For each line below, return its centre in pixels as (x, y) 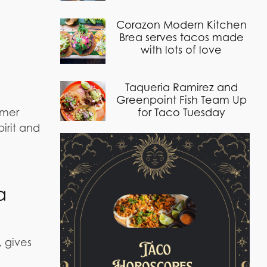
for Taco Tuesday (181, 113)
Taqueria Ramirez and (181, 88)
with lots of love (181, 49)
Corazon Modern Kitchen (181, 24)
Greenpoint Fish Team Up (181, 100)
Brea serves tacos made (181, 37)
